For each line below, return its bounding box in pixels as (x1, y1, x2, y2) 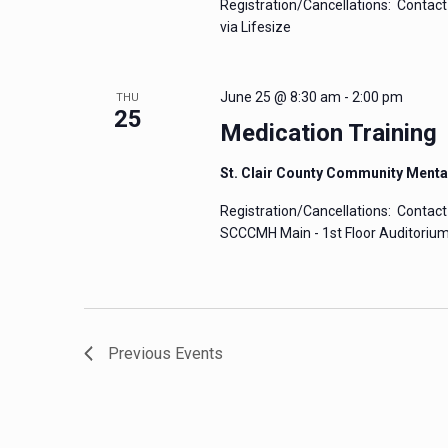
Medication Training (219, 119, 437, 147)
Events (174, 344, 223, 363)
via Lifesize (219, 19, 291, 35)
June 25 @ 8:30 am (219, 89, 341, 105)
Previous (107, 344, 175, 363)
